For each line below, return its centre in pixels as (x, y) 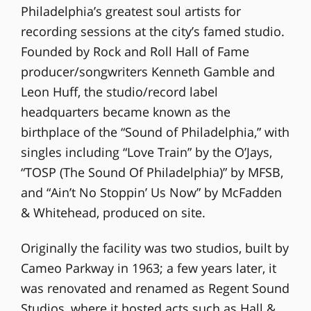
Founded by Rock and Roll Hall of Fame (135, 51)
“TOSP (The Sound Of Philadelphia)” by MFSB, (152, 172)
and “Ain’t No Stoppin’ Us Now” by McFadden (151, 192)
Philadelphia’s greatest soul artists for (131, 11)
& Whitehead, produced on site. (113, 212)
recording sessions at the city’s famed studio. (152, 31)
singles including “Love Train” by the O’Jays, (146, 152)
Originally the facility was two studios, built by (154, 247)
